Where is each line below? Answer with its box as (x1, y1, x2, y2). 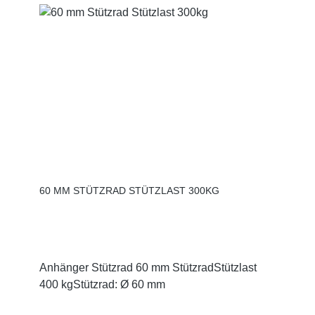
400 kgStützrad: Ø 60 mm (39, 278, 165, 290)
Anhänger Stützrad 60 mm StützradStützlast (39, 261, 257, 274)
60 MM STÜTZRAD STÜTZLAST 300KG (39, 185, 219, 196)
